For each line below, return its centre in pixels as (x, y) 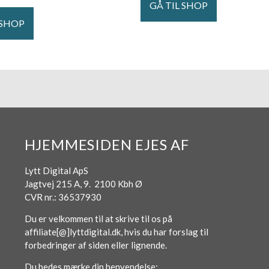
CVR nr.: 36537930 (63, 197)
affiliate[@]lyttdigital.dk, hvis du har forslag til (116, 232)
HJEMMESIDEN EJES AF (107, 144)
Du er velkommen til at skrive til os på (98, 219)
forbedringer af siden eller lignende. (96, 245)
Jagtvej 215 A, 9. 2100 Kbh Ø (83, 183)
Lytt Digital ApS (56, 170)
